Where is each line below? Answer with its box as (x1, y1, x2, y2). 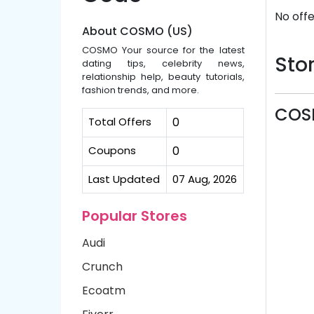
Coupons (88, 143, 136, 158)
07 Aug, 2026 (172, 172, 237, 186)
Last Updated (88, 172, 160, 186)
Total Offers (88, 114, 151, 129)
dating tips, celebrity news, (82, 57, 245, 70)
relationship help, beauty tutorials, (82, 70, 245, 83)
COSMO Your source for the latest (82, 43, 245, 57)
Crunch (82, 259, 123, 275)
